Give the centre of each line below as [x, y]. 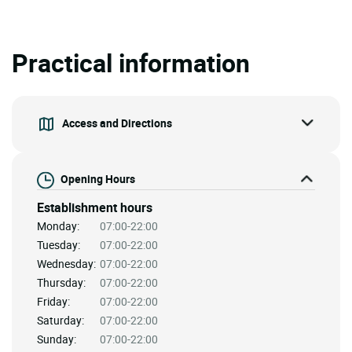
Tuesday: [59, 245]
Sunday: [57, 339]
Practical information [131, 63]
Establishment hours [95, 208]
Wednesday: [66, 264]
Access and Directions [117, 123]
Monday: [58, 226]
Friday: [53, 302]
